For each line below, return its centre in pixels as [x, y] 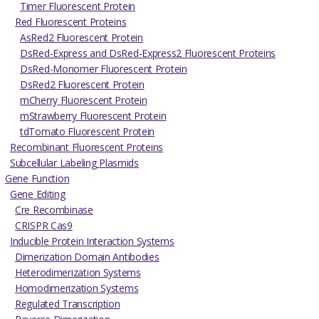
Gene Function [37, 179]
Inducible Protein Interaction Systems [92, 241]
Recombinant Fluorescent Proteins [87, 147]
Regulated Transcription [68, 304]
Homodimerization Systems [77, 288]
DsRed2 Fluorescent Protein [82, 85]
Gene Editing [38, 194]
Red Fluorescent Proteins [71, 22]
